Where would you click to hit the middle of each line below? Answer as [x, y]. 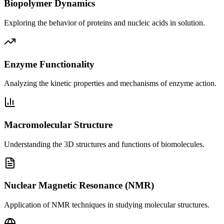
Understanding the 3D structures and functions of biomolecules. [104, 144]
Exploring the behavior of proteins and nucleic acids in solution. [104, 22]
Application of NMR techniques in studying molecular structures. [107, 205]
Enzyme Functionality [49, 64]
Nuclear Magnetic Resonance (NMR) [79, 185]
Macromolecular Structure [58, 124]
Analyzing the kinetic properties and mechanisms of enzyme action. [110, 83]
